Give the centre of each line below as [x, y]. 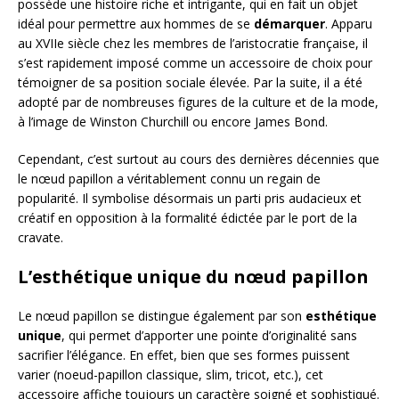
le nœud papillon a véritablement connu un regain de [169, 179]
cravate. [41, 238]
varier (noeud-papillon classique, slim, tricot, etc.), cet [171, 375]
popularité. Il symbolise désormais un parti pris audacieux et [190, 199]
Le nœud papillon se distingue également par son [162, 316]
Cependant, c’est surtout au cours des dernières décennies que [199, 159]
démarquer [289, 24]
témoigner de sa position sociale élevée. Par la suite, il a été [190, 83]
